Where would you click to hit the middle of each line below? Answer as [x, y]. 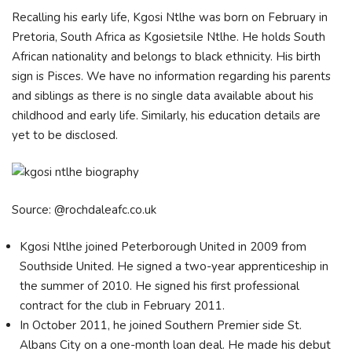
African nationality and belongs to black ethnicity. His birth [166, 56]
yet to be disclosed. [65, 135]
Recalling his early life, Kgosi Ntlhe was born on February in [170, 17]
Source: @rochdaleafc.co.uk [84, 209]
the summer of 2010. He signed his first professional [159, 286]
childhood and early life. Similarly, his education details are [166, 115]
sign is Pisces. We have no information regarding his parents [171, 76]
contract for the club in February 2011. [124, 306]
